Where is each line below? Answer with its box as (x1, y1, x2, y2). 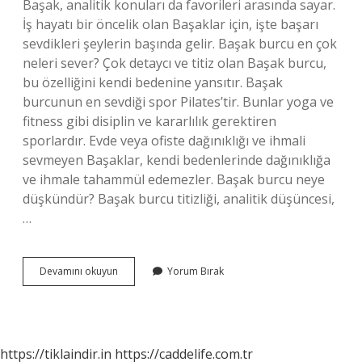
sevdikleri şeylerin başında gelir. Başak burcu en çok (23, 35, 337, 53)
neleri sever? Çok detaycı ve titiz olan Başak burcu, (23, 54, 326, 72)
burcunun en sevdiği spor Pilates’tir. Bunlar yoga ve (23, 93, 334, 111)
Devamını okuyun (40, 264, 118, 278)
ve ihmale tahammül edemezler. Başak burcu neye (23, 170, 325, 188)
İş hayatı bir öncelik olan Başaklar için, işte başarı (23, 15, 318, 33)
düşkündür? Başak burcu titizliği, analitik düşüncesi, (23, 190, 335, 208)
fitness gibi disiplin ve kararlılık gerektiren (23, 112, 276, 130)
